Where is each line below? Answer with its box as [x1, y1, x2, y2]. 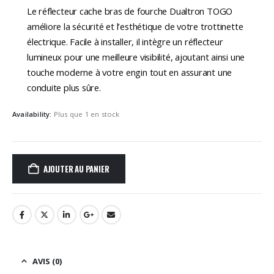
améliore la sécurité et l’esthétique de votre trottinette [27, 20, 243, 32]
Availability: [12, 109, 54, 119]
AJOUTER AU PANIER [43, 162, 109, 175]
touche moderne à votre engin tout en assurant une [27, 65, 232, 78]
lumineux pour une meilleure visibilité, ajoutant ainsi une [27, 50, 245, 63]
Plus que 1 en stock [53, 109, 120, 119]
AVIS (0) [32, 256, 62, 267]
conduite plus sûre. [27, 81, 101, 94]
